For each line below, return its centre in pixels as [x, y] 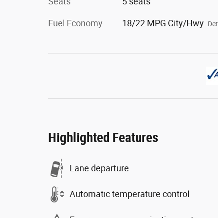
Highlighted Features [103, 137]
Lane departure [99, 168]
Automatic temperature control [129, 194]
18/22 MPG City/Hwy [163, 23]
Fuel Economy [75, 23]
